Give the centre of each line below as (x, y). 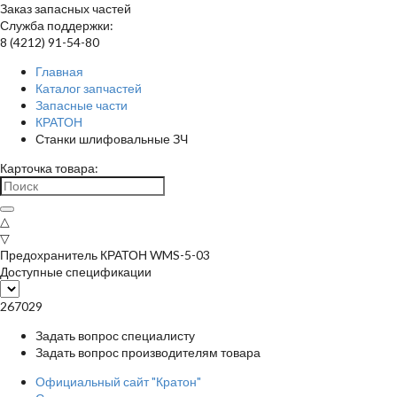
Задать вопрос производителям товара (148, 352)
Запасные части (82, 105)
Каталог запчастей (89, 88)
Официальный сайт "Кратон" (118, 381)
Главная (59, 71)
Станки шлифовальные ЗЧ (112, 139)
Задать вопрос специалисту (115, 335)
